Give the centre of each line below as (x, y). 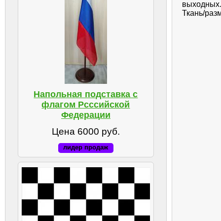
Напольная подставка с (86, 94)
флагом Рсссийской (86, 105)
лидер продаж (86, 147)
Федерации (86, 115)
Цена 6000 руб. (86, 131)
